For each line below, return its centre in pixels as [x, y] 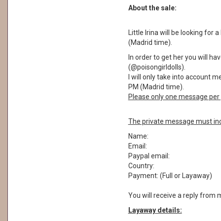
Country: [141, 166]
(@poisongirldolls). [157, 67]
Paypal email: [149, 156]
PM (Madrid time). [156, 87]
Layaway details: [155, 210]
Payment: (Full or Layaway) [170, 176]
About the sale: [152, 8]
